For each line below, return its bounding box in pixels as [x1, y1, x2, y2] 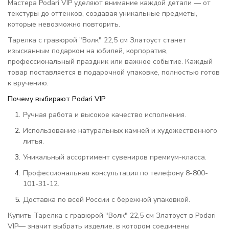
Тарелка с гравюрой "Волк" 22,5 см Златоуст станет [8, 35, 186, 45]
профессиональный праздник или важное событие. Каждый [8, 57, 213, 66]
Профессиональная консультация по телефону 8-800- [23, 168, 208, 178]
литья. [23, 136, 44, 146]
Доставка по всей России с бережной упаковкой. [23, 195, 190, 204]
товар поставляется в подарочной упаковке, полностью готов [8, 67, 220, 77]
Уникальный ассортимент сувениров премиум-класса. [23, 152, 207, 162]
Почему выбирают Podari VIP [8, 94, 106, 104]
